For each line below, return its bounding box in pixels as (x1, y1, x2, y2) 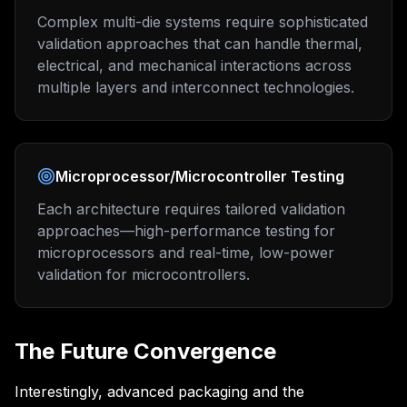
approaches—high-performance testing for (37, 222, 335, 240)
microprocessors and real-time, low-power (37, 243, 334, 262)
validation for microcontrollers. (37, 265, 250, 283)
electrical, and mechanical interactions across (37, 56, 352, 74)
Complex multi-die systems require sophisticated (37, 13, 368, 31)
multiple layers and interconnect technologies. (37, 78, 354, 96)
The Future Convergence (15, 338, 276, 364)
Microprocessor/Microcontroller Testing (55, 167, 344, 185)
